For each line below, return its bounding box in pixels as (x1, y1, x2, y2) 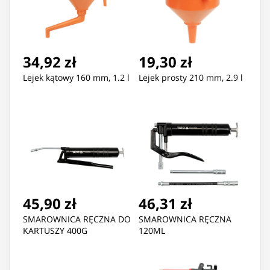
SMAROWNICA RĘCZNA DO (23, 213, 131, 225)
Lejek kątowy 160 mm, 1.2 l (23, 72, 130, 84)
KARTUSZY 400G (23, 225, 87, 237)
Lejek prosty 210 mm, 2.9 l (139, 72, 243, 84)
